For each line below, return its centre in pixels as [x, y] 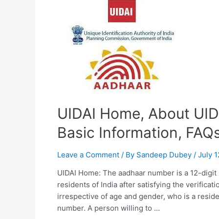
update [69, 18]
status [67, 29]
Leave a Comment [88, 155]
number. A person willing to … [109, 208]
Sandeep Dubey [165, 155]
